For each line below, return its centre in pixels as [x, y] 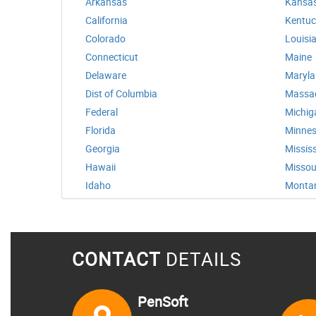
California [107, 20]
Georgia [103, 148]
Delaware [106, 75]
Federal [102, 112]
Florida [101, 130]
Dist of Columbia [121, 93]
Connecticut [112, 57]
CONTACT [116, 259]
